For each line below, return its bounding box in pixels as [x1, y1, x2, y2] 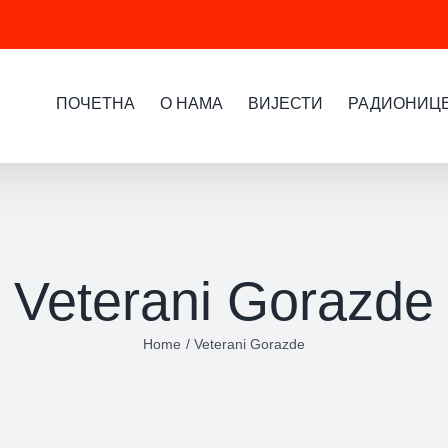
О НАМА [160, 94, 223, 112]
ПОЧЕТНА [56, 94, 135, 112]
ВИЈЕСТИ [248, 94, 323, 112]
